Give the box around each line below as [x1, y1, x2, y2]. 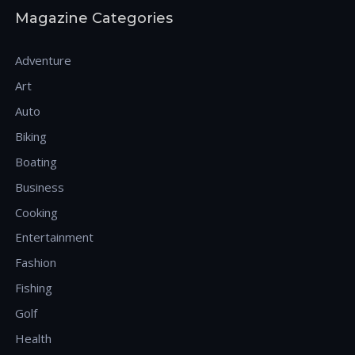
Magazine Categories [15, 9, 173, 27]
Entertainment [15, 229, 94, 246]
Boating [15, 153, 57, 170]
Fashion [15, 254, 56, 271]
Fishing [15, 280, 52, 296]
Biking [15, 128, 47, 144]
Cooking [15, 204, 58, 220]
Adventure [15, 52, 71, 68]
